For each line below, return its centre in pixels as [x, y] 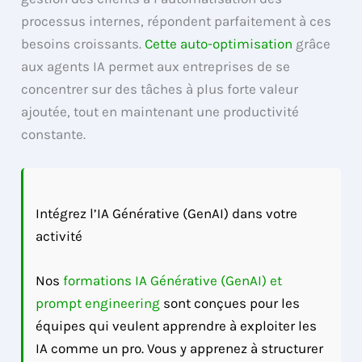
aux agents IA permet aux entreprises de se [156, 67]
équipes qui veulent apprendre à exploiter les [177, 326]
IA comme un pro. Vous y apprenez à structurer [180, 349]
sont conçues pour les [230, 303]
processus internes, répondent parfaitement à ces [177, 21]
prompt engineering [98, 303]
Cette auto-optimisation [219, 44]
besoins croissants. [83, 44]
